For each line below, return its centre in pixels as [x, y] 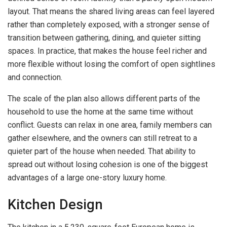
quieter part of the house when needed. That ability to [102, 151]
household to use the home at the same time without [100, 111]
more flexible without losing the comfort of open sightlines [111, 64]
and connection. [35, 77]
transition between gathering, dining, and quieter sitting [104, 37]
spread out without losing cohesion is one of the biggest [108, 164]
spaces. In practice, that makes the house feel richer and [107, 51]
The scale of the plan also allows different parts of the [104, 98]
